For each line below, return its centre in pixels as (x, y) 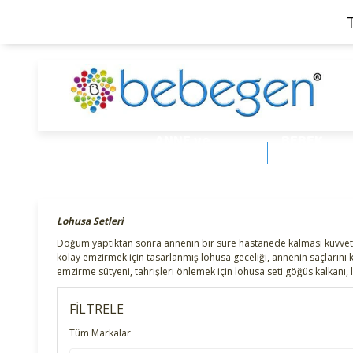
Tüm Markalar (100, 333)
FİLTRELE (97, 308)
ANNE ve (182, 141)
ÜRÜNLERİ (313, 162)
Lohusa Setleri (90, 221)
